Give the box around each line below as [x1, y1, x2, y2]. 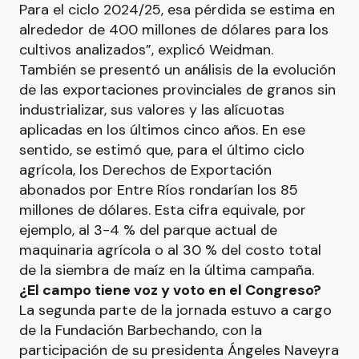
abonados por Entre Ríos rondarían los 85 [19, 180, 298, 200]
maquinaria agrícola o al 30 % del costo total [19, 240, 321, 260]
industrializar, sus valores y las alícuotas [19, 100, 284, 119]
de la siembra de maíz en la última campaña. [19, 260, 314, 280]
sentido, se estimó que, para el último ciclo [19, 140, 305, 159]
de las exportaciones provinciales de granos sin [19, 80, 336, 99]
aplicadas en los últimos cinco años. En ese [19, 120, 305, 139]
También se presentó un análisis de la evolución [19, 60, 336, 79]
